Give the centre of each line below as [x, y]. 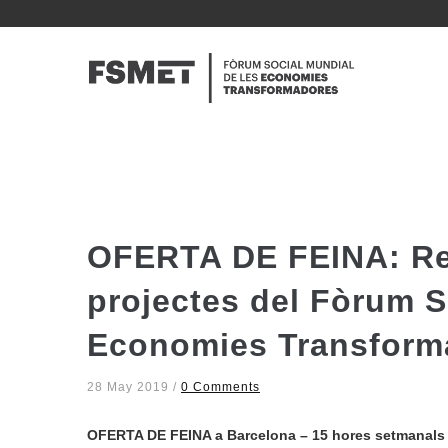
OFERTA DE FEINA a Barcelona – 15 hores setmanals [266, 435]
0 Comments [220, 387]
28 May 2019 [130, 387]
